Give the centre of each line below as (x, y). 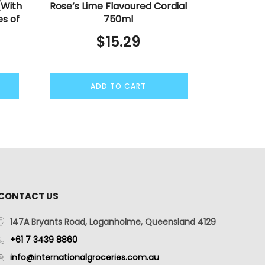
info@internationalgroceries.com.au (84, 258)
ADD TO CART (119, 86)
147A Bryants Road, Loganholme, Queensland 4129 (113, 222)
